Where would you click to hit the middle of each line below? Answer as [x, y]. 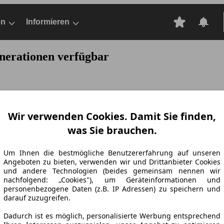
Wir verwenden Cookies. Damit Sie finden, [112, 116]
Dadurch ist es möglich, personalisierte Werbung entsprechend [112, 216]
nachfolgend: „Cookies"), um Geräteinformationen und [112, 180]
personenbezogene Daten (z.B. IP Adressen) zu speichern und [112, 189]
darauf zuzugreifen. [37, 198]
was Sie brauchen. [112, 130]
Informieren [48, 22]
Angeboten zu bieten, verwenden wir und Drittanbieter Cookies [112, 162]
